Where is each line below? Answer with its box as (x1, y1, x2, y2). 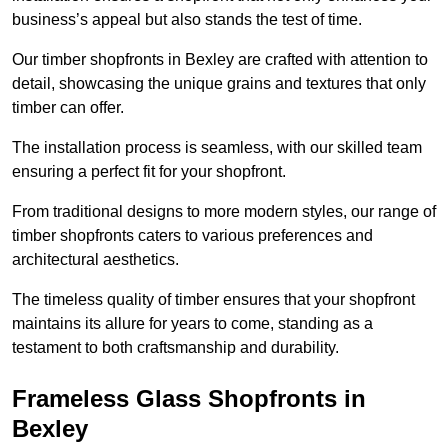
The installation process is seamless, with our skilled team (12, 139, 422, 157)
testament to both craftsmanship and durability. (12, 339, 339, 357)
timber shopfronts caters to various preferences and (12, 227, 373, 245)
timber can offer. (12, 99, 124, 117)
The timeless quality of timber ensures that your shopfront (12, 291, 415, 309)
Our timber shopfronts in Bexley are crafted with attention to (12, 51, 428, 69)
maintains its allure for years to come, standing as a (12, 315, 373, 333)
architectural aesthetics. (12, 251, 183, 269)
